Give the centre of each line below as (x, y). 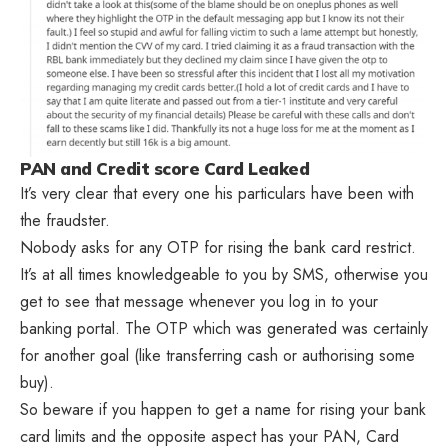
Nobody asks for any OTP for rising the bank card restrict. (218, 247)
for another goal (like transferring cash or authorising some (217, 355)
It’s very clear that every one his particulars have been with (217, 193)
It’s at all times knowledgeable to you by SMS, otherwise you (224, 274)
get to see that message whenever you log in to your (199, 301)
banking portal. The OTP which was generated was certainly (224, 328)
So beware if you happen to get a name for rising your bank (223, 409)
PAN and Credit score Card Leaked (164, 168)
